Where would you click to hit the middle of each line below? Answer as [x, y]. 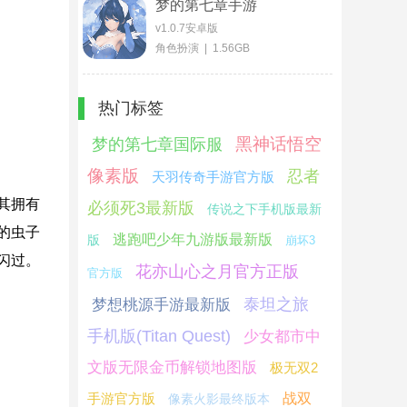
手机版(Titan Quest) [159, 336]
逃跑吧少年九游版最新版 [193, 239]
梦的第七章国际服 [157, 144]
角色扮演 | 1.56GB [203, 48]
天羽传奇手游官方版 [213, 177]
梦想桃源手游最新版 [161, 305]
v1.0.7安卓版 [187, 28]
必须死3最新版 [141, 208]
